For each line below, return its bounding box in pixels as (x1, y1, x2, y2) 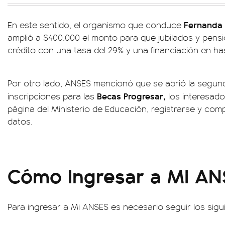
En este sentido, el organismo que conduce (8, 19, 184, 31)
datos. (8, 115, 33, 127)
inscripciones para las (8, 90, 97, 102)
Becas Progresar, (97, 89, 166, 102)
